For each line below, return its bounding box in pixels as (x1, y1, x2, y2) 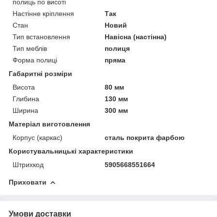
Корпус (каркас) (13, 133, 62, 141)
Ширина (13, 106, 38, 114)
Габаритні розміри (9, 69, 72, 77)
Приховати (9, 178, 46, 186)
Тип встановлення (13, 32, 70, 41)
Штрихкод (13, 160, 44, 169)
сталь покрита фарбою (105, 133, 185, 141)
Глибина (13, 94, 39, 103)
